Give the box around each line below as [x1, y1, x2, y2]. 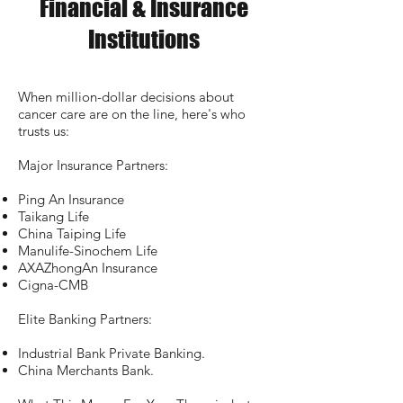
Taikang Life [18, 208, 89, 225]
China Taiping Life [18, 225, 126, 242]
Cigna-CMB [18, 276, 88, 293]
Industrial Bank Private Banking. [18, 345, 205, 362]
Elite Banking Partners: [18, 310, 152, 327]
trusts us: [18, 122, 69, 139]
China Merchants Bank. [18, 362, 154, 379]
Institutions [88, 25, 200, 53]
